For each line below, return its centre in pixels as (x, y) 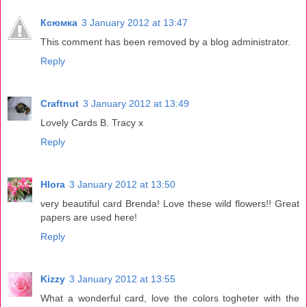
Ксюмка (59, 22)
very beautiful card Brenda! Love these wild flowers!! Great (170, 203)
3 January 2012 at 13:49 (136, 103)
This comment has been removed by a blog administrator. (165, 41)
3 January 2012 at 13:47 (135, 22)
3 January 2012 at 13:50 (122, 184)
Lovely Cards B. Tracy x (92, 122)
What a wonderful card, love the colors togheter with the (170, 298)
